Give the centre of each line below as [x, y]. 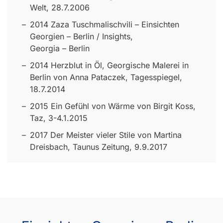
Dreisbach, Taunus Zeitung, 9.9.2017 [99, 147]
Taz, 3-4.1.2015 [59, 118]
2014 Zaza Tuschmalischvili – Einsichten [105, 25]
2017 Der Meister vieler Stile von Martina [106, 135]
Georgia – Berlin [60, 49]
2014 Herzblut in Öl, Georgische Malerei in [109, 65]
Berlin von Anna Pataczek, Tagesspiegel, [106, 77]
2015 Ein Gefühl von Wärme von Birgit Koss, [113, 106]
